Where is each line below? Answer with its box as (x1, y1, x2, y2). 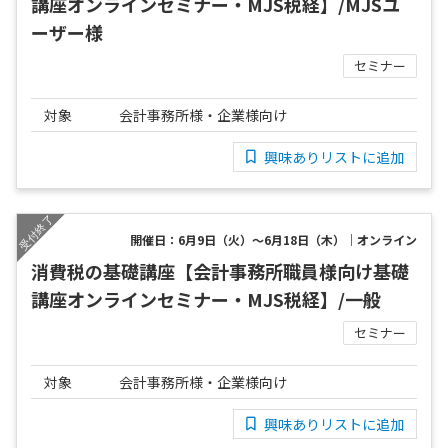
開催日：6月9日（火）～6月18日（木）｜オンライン (130, 231, 417, 249)
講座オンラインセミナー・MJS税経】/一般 (31, 286, 381, 313)
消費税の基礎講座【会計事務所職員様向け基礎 (31, 258, 409, 285)
